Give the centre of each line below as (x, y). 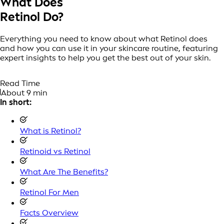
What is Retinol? (50, 130)
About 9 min (24, 92)
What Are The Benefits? (64, 171)
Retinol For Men (49, 192)
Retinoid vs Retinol (55, 151)
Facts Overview (49, 212)
